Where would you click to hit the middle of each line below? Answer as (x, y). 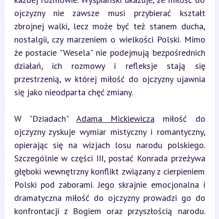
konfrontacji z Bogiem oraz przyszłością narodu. (109, 211)
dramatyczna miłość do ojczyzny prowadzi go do (109, 197)
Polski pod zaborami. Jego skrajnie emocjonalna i (109, 184)
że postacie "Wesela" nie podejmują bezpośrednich (109, 52)
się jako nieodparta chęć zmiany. (73, 92)
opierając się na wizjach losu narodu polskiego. (109, 145)
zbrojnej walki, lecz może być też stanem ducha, (109, 26)
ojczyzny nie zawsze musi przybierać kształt (109, 13)
